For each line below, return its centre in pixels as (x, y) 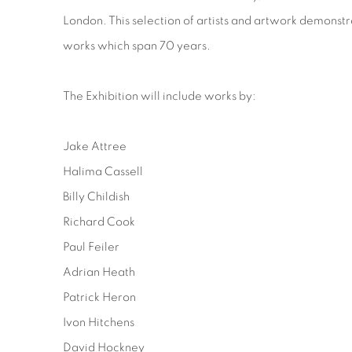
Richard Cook (99, 222)
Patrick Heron (99, 297)
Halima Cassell (103, 172)
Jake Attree (95, 147)
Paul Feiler (91, 247)
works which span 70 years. (137, 46)
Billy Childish (96, 197)
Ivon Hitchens (99, 323)
